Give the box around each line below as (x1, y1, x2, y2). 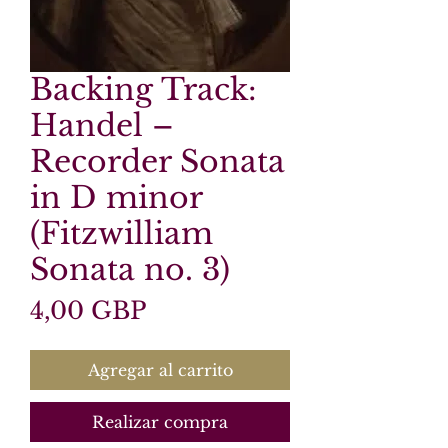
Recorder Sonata (30, 143, 285, 180)
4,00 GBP (30, 296, 146, 325)
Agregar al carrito (87, 360, 233, 380)
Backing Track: (30, 71, 257, 108)
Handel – (30, 107, 174, 144)
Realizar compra (92, 412, 228, 432)
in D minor (30, 179, 202, 216)
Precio (145, 295, 223, 324)
